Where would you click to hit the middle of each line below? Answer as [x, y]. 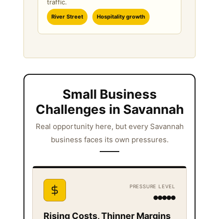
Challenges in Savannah [109, 109]
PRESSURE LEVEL [152, 186]
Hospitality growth [121, 16]
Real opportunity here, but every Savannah [109, 126]
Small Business [109, 94]
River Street [67, 16]
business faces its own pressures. [109, 139]
